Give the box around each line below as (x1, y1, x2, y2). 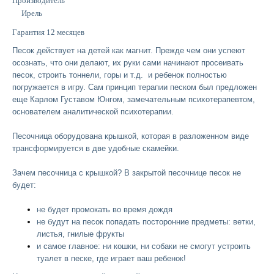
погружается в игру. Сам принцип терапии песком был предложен (12, 82, 257, 92)
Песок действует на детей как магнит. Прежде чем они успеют (12, 45, 245, 55)
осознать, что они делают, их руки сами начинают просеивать (12, 57, 243, 67)
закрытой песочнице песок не (130, 168, 241, 177)
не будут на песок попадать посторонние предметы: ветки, (37, 217, 256, 226)
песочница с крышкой (38, 168, 117, 177)
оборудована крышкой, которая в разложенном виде (52, 131, 249, 141)
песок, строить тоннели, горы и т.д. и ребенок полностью (12, 70, 227, 80)
